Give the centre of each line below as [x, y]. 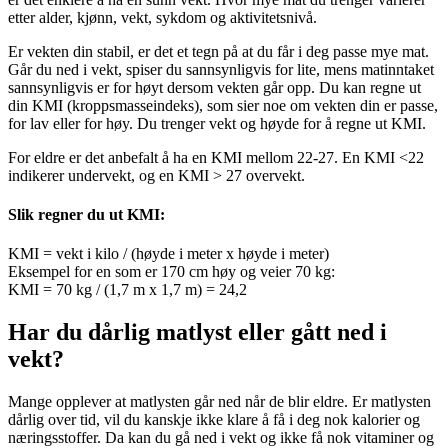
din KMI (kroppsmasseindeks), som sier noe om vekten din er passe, [223, 105]
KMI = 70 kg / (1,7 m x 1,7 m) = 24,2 [127, 290]
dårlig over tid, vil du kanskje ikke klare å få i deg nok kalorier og [214, 420]
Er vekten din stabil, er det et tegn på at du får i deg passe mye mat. [218, 51]
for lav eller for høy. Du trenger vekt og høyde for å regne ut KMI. [217, 123]
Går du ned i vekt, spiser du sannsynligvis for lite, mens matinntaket [221, 69]
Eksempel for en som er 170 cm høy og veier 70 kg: [171, 272]
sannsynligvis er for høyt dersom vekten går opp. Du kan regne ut [214, 87]
